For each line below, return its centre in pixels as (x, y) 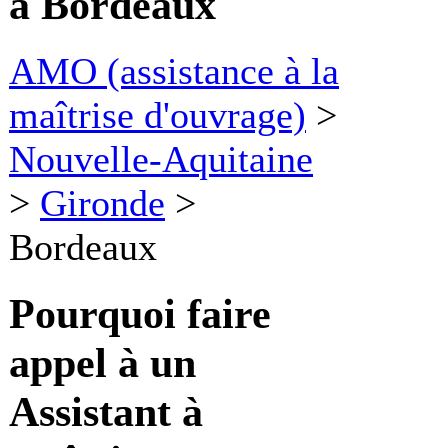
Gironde (102, 202)
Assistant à (106, 411)
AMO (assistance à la (174, 70)
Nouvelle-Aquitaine (161, 158)
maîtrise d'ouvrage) (157, 114)
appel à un (102, 362)
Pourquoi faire (140, 313)
